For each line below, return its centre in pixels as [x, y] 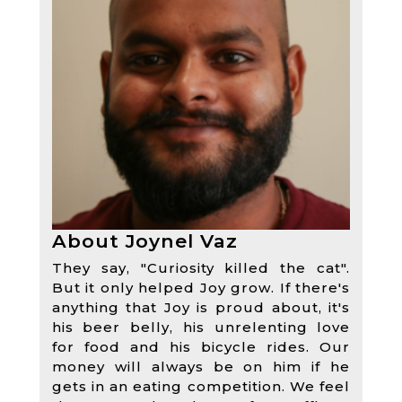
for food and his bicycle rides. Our [201, 346]
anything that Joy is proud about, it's [201, 307]
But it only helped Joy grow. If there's [201, 287]
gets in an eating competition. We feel [201, 386]
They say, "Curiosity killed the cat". [201, 267]
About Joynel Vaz [144, 240]
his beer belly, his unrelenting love [201, 327]
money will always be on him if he [201, 366]
